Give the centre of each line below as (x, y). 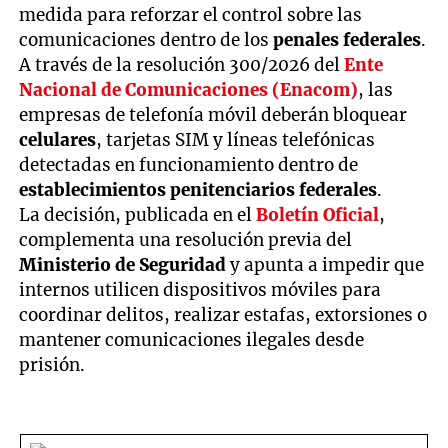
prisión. (52, 364)
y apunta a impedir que (325, 264)
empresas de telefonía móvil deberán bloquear (213, 114)
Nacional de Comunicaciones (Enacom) (189, 89)
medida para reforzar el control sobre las (191, 14)
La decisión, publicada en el (138, 214)
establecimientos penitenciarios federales (198, 189)
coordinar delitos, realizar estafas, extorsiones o (223, 314)
